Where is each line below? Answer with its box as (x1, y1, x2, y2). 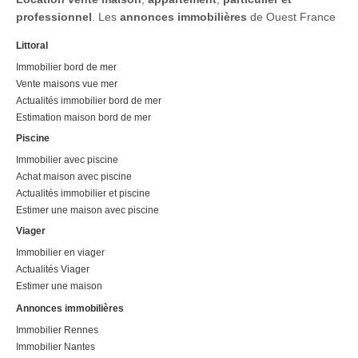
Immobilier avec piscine (16, 153, 118, 165)
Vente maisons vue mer (16, 78, 117, 89)
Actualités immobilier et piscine (16, 187, 150, 199)
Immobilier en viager (16, 246, 105, 258)
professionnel (16, 10, 92, 23)
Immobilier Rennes (16, 324, 98, 336)
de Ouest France (247, 10, 336, 23)
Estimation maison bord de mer (16, 111, 151, 123)
